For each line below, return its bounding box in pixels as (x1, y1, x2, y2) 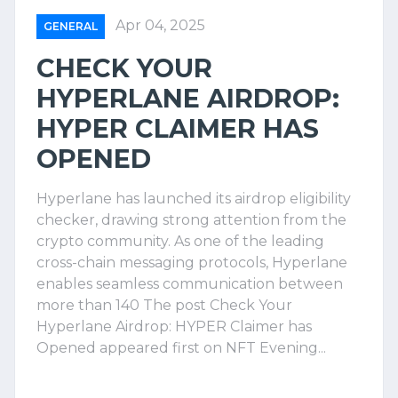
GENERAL (44, 20, 98, 33)
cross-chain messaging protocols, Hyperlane (36, 254, 347, 271)
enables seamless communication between (36, 275, 343, 292)
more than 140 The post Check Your (36, 297, 292, 314)
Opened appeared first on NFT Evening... (36, 339, 326, 356)
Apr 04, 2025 (115, 17, 205, 34)
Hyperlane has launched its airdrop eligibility (36, 190, 351, 207)
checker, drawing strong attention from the (36, 211, 346, 228)
